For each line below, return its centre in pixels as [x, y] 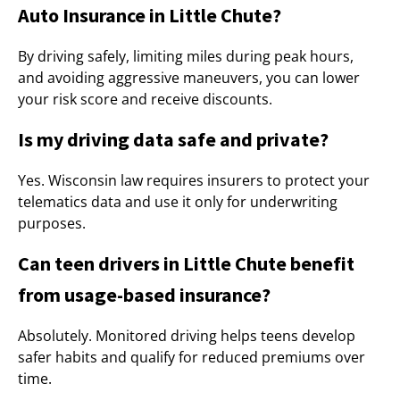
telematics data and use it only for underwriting [178, 202]
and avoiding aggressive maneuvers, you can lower [189, 78]
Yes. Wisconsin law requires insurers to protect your [194, 180]
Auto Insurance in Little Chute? [150, 15]
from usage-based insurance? [144, 295]
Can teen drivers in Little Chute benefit [186, 263]
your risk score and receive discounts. [145, 99]
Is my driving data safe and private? [173, 139]
